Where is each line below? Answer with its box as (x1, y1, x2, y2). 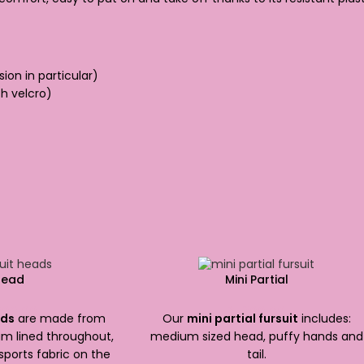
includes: (297, 310, 351, 327)
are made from (15, 310, 106, 327)
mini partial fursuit (186, 310, 298, 327)
